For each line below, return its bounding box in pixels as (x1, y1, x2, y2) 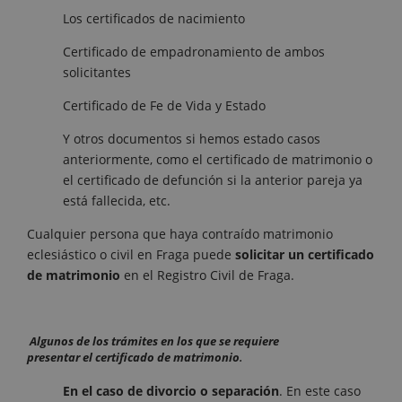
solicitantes (63, 64, 131, 82)
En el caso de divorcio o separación (63, 381, 279, 399)
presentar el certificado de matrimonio (27, 348, 240, 365)
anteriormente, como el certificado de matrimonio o (63, 151, 372, 169)
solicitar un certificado (235, 246, 374, 264)
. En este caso (279, 381, 361, 399)
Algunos (30, 332, 74, 349)
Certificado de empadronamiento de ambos (63, 43, 325, 61)
